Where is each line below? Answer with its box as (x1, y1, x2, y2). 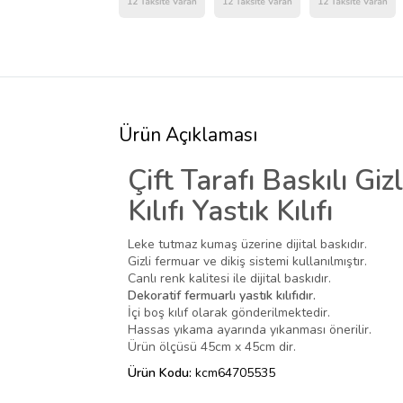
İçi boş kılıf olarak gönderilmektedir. (128, 303, 330, 321)
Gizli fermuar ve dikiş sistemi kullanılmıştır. (128, 252, 367, 270)
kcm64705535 (195, 363, 275, 381)
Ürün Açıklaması (119, 121, 257, 148)
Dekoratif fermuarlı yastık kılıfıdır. (128, 286, 316, 304)
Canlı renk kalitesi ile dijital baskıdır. (128, 269, 331, 287)
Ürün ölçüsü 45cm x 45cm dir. (128, 337, 296, 355)
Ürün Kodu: (128, 363, 195, 381)
